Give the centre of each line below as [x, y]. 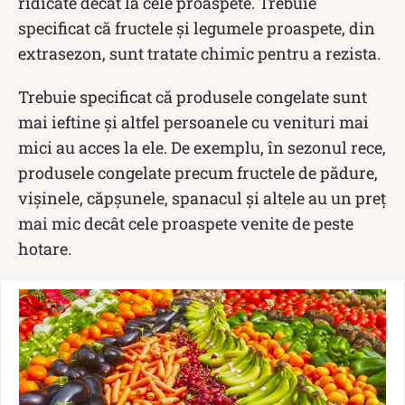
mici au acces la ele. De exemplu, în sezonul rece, [202, 147]
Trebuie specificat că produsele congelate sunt [193, 96]
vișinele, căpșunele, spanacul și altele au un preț [202, 198]
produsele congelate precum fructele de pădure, [198, 172]
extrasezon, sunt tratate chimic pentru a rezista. [199, 53]
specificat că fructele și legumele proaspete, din [197, 28]
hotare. [45, 248]
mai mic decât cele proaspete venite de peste [186, 223]
